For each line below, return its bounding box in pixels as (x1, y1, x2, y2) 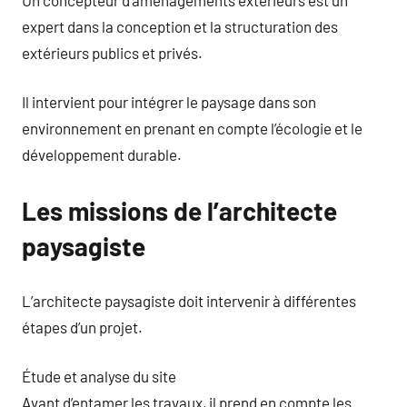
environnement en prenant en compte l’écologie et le (22, 119, 362, 137)
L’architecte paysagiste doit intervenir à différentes (22, 291, 356, 310)
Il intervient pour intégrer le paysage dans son (22, 93, 316, 111)
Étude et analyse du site (22, 367, 176, 385)
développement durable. (22, 145, 182, 164)
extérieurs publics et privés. (22, 43, 203, 62)
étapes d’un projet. (22, 317, 143, 336)
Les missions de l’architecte (22, 195, 337, 226)
